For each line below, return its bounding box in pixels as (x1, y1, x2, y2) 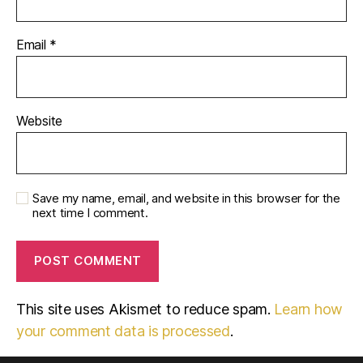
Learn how (274, 300, 344, 318)
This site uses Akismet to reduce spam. (16, 300, 275, 318)
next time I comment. (32, 204, 148, 220)
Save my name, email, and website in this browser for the (32, 190, 340, 206)
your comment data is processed (16, 322, 230, 340)
